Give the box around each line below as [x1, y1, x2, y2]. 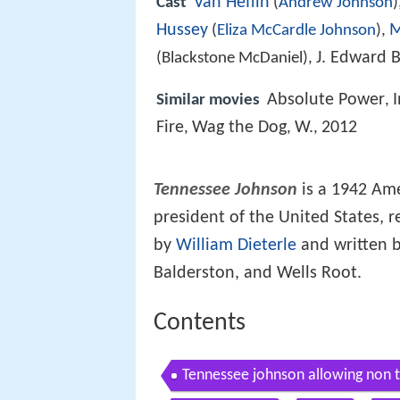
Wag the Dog [192, 118, 287, 137]
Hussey [156, 21, 208, 39]
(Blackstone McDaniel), [156, 49, 316, 67]
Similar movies [156, 91, 260, 109]
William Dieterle [176, 237, 296, 255]
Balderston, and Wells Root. [154, 264, 362, 283]
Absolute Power [267, 90, 385, 109]
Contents [154, 311, 246, 337]
